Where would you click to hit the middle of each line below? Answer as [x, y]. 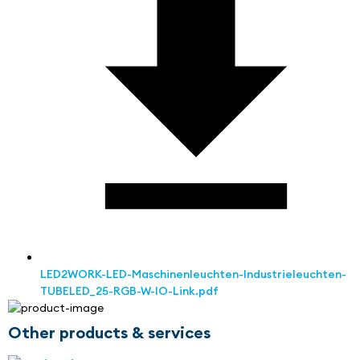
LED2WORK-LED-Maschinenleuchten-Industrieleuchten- [193, 274]
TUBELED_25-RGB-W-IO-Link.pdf [129, 291]
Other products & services [109, 333]
